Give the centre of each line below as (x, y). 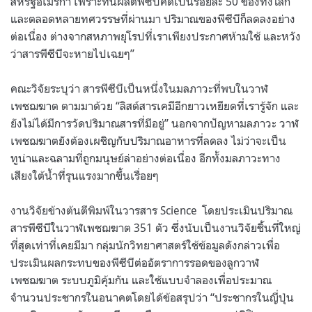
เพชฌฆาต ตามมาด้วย (62, 106)
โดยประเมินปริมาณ (248, 210)
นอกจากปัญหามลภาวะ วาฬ (235, 123)
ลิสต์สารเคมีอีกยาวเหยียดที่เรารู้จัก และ (209, 106)
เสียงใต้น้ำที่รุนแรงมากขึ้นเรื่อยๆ (85, 175)
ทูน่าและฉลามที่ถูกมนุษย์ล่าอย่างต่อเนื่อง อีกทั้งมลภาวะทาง (146, 158)
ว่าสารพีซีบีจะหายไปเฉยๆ (70, 53)
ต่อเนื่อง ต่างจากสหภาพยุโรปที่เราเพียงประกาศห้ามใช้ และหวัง (156, 36)
